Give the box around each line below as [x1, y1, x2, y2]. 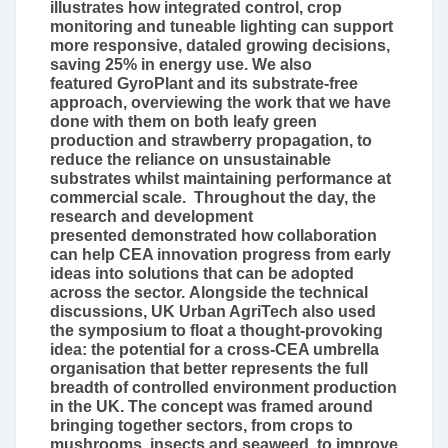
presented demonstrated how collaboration [50, 226, 377, 244]
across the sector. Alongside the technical [50, 283, 368, 301]
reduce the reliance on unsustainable [50, 150, 331, 168]
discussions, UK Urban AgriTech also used [50, 302, 376, 320]
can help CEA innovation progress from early [50, 245, 391, 263]
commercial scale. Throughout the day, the [50, 188, 376, 206]
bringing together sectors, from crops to [50, 416, 353, 434]
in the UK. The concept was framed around [50, 397, 373, 415]
